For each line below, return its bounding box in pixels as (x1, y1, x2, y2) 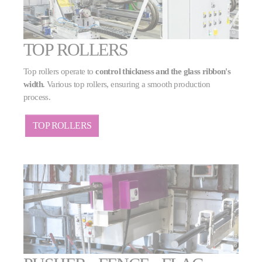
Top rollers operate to (23, 66, 96, 77)
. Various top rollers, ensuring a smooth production (43, 79, 211, 89)
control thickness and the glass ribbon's (95, 66, 231, 77)
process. (23, 92, 51, 102)
